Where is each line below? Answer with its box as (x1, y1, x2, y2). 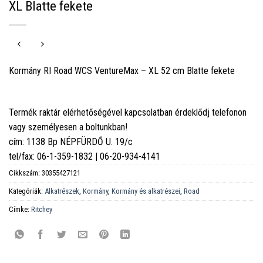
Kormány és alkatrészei (112, 186, 180, 195)
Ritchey (31, 204, 52, 214)
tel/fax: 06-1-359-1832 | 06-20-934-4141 (9, 150, 160, 162)
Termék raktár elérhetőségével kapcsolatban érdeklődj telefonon (9, 106, 247, 118)
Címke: (9, 204, 31, 214)
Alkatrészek (45, 186, 79, 195)
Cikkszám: (9, 168, 42, 177)
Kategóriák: (9, 186, 45, 195)
